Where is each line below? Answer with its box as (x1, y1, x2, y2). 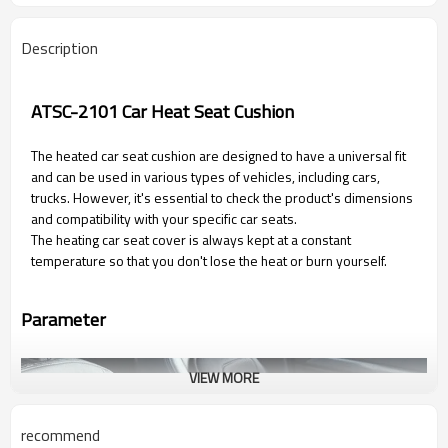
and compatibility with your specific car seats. (31, 208, 297, 229)
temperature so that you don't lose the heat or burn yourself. (31, 250, 387, 271)
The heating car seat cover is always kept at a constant (31, 229, 351, 250)
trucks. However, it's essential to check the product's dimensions (31, 187, 413, 208)
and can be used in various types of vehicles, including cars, (31, 166, 380, 187)
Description (21, 36, 98, 60)
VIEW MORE (189, 367, 259, 388)
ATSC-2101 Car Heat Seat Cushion (31, 97, 294, 125)
